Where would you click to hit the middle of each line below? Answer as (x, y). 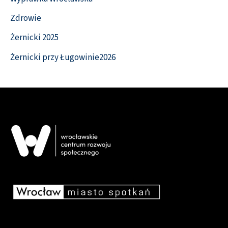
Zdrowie (26, 19)
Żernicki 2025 (34, 38)
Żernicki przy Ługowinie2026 (63, 57)
